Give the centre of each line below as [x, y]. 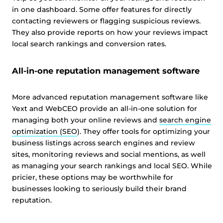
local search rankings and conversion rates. [89, 44]
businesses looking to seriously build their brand [99, 189]
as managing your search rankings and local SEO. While [112, 166]
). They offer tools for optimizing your [144, 131]
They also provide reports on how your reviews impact [110, 32]
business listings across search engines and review [104, 143]
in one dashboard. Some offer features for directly [102, 9]
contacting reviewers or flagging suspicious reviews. [106, 21]
